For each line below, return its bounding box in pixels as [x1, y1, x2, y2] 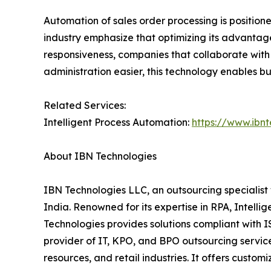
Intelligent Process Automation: [44, 116, 192, 129]
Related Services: [44, 99, 128, 112]
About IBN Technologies [44, 150, 178, 163]
